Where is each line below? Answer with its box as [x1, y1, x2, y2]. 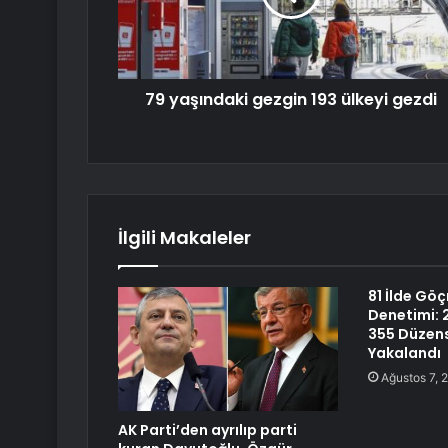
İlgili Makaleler [118, 225, 251, 251]
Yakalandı [367, 343, 441, 364]
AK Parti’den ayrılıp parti [118, 420, 297, 441]
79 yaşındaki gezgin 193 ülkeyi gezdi [144, 88, 437, 112]
